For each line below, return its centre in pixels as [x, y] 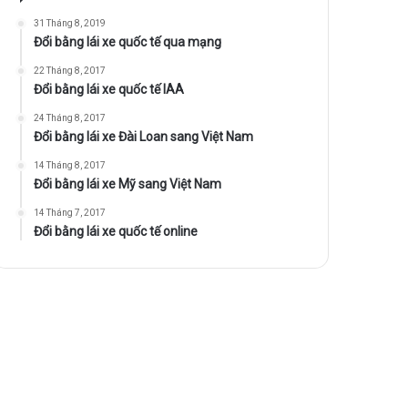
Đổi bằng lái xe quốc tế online [116, 232]
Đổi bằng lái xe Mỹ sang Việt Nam [128, 184]
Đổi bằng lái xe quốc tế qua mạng [128, 42]
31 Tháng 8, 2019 [70, 24]
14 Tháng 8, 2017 [70, 166]
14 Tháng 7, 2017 [70, 213]
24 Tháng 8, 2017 [70, 118]
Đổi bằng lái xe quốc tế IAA [109, 90]
